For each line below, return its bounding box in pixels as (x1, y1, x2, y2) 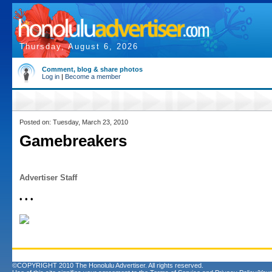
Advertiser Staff (19, 173, 77, 182)
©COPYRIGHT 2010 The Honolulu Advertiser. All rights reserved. (12, 262, 203, 269)
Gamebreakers (19, 132, 127, 150)
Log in (42, 73, 59, 80)
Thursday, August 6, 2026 (19, 42, 138, 51)
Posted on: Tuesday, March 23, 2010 (19, 118, 128, 126)
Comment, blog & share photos (42, 66, 143, 73)
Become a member (65, 73, 121, 80)
